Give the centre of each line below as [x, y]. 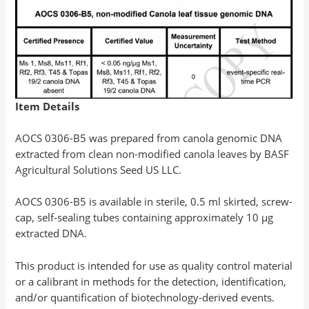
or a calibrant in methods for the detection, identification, [151, 281]
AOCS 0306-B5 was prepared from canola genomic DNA [149, 138]
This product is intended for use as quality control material [154, 265]
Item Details [48, 106]
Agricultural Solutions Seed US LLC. [99, 170]
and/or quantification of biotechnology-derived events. [145, 297]
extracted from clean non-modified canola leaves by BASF [152, 154]
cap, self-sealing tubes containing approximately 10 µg [144, 218]
